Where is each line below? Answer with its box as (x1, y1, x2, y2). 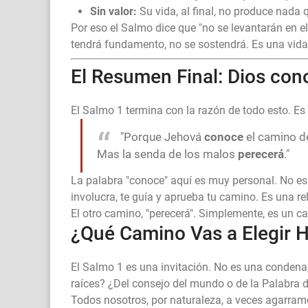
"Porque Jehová (120, 130, 204, 144)
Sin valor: (90, 5, 137, 19)
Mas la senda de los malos (97, 147, 238, 162)
